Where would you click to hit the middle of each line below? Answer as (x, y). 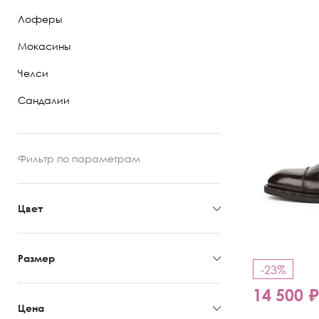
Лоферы (40, 19)
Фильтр (36, 158)
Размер (36, 258)
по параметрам (97, 158)
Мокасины (44, 46)
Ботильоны (265, 59)
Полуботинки (271, 29)
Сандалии (44, 100)
